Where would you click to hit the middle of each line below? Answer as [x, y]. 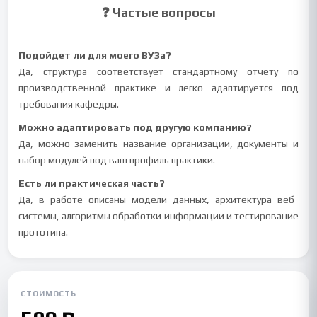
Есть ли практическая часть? [92, 183]
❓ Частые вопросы [158, 12]
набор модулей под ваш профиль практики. [117, 160]
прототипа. [44, 232]
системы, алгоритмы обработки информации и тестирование [158, 216]
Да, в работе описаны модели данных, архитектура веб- [158, 200]
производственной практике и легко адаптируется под [158, 88]
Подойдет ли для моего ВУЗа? [95, 55]
